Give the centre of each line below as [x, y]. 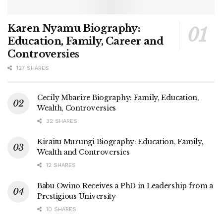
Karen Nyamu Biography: [74, 28]
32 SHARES [61, 121]
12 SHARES [60, 165]
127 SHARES [32, 68]
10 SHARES [60, 209]
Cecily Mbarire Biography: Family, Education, [118, 97]
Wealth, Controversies [77, 108]
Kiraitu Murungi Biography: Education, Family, [120, 141]
